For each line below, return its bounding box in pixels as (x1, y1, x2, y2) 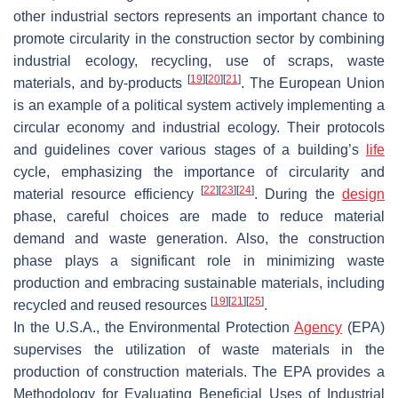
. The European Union (241, 75, 385, 91)
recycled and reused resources (13, 297, 211, 313)
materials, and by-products (13, 75, 187, 91)
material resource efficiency (13, 186, 201, 202)
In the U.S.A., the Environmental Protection (13, 319, 295, 335)
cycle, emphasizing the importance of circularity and (13, 163, 385, 179)
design (342, 186, 385, 202)
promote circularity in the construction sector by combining (13, 30, 385, 46)
